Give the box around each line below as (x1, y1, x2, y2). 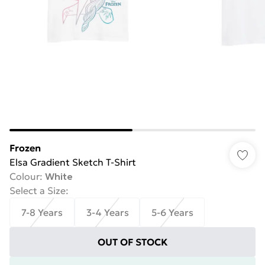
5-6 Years (151, 206, 193, 218)
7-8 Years (21, 206, 63, 218)
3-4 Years (86, 206, 128, 218)
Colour (9, 170, 40, 182)
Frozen (9, 142, 41, 154)
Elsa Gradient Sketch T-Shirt (9, 156, 136, 168)
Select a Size (9, 185, 66, 196)
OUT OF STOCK (97, 236, 168, 248)
